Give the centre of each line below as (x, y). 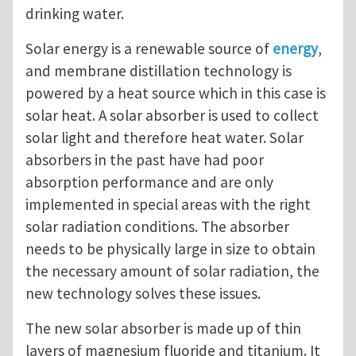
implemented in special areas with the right (168, 205)
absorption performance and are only (149, 182)
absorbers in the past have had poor (145, 160)
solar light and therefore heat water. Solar (164, 138)
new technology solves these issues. (143, 294)
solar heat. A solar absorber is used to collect (172, 116)
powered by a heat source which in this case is (176, 93)
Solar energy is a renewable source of (149, 49)
